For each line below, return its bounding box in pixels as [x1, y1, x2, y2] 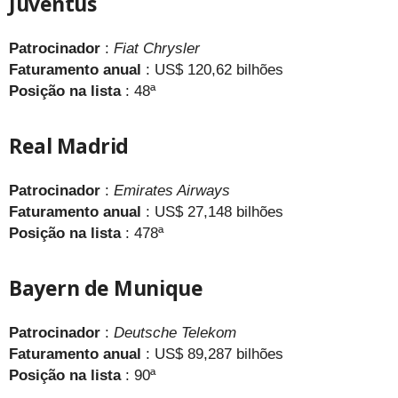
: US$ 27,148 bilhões [141, 203, 283, 220]
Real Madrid [9, 131, 129, 160]
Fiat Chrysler [114, 39, 200, 57]
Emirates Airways [114, 181, 230, 199]
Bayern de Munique [9, 273, 203, 302]
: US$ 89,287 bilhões [141, 345, 283, 362]
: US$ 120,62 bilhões [141, 60, 283, 78]
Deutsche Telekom [114, 323, 236, 341]
